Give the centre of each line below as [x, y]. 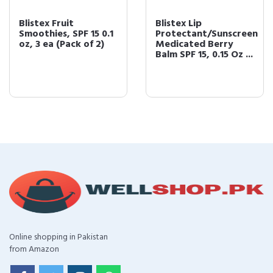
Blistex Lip [179, 24]
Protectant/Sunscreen [207, 34]
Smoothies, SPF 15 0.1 [66, 34]
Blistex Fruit [46, 24]
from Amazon [34, 250]
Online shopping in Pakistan [58, 237]
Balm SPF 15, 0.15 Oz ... [204, 55]
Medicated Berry [194, 44]
